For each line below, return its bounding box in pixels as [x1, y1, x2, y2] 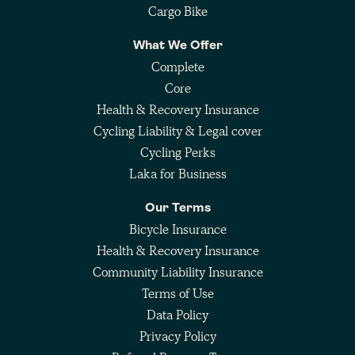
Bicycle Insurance [128, 220, 227, 238]
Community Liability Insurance [92, 263, 263, 281]
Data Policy [147, 306, 208, 323]
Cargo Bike [147, 2, 208, 20]
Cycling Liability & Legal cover [93, 122, 262, 139]
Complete [151, 58, 204, 75]
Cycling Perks [139, 143, 216, 161]
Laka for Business [128, 165, 227, 182]
